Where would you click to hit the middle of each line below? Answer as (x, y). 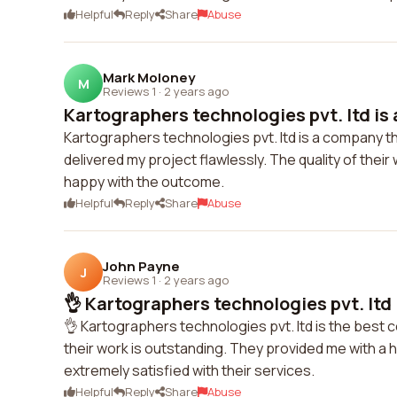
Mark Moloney (149, 77)
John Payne (141, 266)
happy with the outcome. (144, 182)
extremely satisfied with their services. (189, 370)
